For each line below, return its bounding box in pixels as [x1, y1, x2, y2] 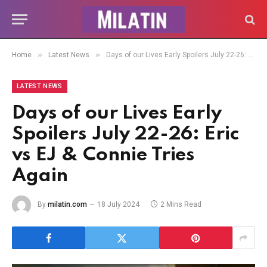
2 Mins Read [160, 200, 201, 209]
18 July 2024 [97, 200, 139, 209]
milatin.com [48, 200, 87, 209]
